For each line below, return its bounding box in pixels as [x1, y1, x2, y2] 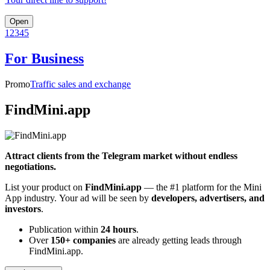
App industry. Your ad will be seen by [5, 192, 151, 203]
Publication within [29, 224, 101, 234]
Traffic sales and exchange [30, 78, 131, 89]
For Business [5, 50, 84, 66]
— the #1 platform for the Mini [142, 181, 262, 192]
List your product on [5, 181, 85, 192]
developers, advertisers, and [151, 192, 265, 203]
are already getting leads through [116, 234, 242, 245]
